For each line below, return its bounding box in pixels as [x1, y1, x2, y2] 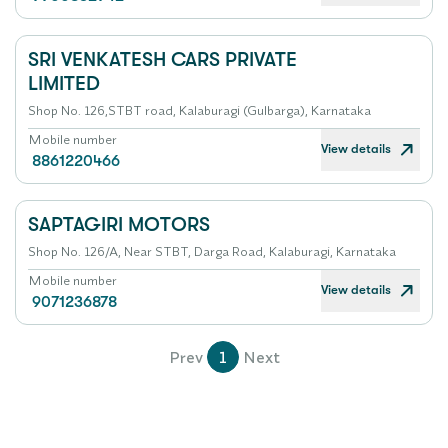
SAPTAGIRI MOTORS [28, 213, 210, 236]
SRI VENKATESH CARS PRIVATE [28, 48, 297, 71]
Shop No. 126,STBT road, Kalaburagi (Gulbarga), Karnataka [28, 102, 371, 118]
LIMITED [28, 72, 100, 95]
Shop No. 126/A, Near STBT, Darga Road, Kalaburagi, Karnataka [28, 243, 396, 259]
